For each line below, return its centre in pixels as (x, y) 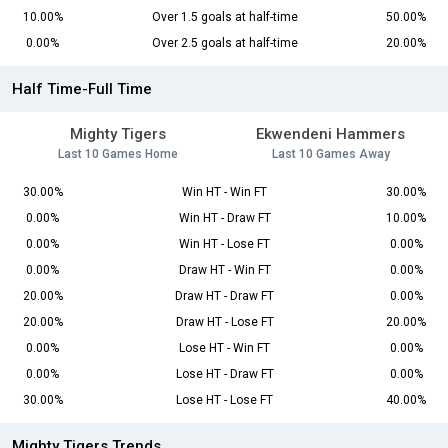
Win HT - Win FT (224, 192)
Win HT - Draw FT (224, 218)
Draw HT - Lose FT (224, 322)
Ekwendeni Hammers (330, 134)
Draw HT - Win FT (224, 270)
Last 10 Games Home (117, 154)
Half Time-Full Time (82, 89)
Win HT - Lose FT (224, 244)
